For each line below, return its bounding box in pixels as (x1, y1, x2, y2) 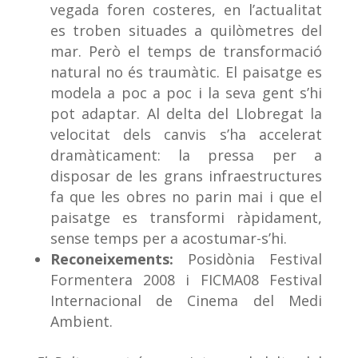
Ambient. (50, 311, 113, 331)
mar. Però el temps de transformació (50, 41, 323, 61)
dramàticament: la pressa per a (50, 145, 323, 165)
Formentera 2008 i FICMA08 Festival (50, 269, 323, 289)
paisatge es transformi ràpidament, (50, 207, 323, 227)
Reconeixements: (50, 249, 173, 268)
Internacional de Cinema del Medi (50, 290, 323, 310)
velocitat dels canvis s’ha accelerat (50, 124, 323, 144)
